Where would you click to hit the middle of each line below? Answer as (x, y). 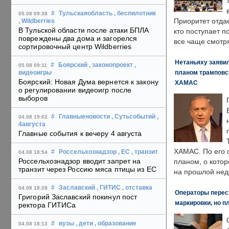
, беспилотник (135, 14)
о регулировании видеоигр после (75, 90)
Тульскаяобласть (86, 14)
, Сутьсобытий (133, 117)
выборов (33, 98)
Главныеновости (84, 117)
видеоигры (35, 73)
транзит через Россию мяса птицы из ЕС (87, 169)
